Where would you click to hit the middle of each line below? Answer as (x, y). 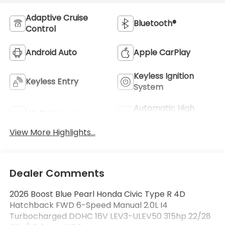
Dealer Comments (57, 174)
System (148, 87)
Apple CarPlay (162, 52)
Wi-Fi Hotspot (52, 114)
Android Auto (51, 52)
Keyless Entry (52, 81)
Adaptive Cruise (57, 18)
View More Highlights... (52, 132)
